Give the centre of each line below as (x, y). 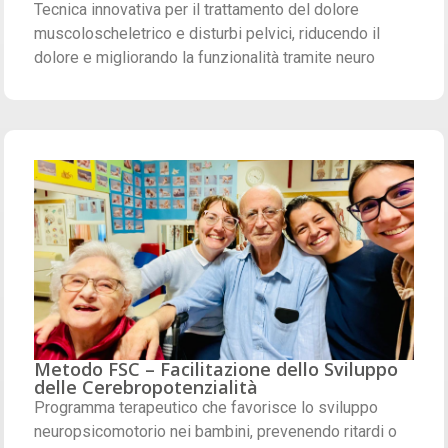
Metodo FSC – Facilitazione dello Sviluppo (216, 368)
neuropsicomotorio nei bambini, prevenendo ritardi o (216, 431)
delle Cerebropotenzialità (146, 386)
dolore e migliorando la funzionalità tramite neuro (205, 57)
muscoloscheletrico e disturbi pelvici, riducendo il (207, 33)
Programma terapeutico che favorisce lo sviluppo (206, 407)
